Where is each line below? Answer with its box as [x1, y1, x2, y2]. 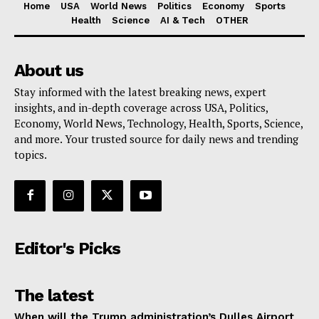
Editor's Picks [14, 238, 120, 258]
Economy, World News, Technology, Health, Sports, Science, [14, 115, 303, 130]
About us [14, 60, 83, 80]
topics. [14, 147, 47, 162]
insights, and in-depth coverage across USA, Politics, [14, 100, 268, 115]
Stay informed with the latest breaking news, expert [14, 84, 266, 99]
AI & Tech [159, 14, 205, 26]
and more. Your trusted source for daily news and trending [14, 131, 298, 146]
